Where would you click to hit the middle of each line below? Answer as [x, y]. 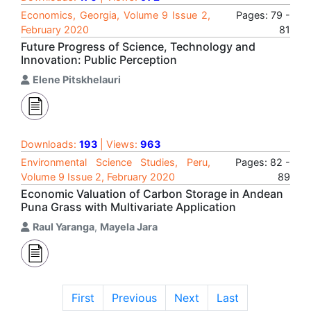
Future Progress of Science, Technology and [138, 47]
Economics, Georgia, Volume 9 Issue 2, [116, 15]
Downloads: [50, 144]
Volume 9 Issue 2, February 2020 [98, 177]
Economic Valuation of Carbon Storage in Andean [152, 194]
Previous [134, 298]
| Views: [119, 144]
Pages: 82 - [263, 162]
